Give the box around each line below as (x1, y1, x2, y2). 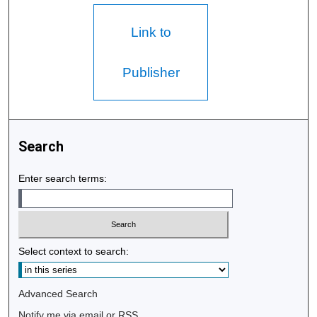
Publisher (122, 65, 180, 81)
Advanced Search (18, 287, 98, 299)
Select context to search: (18, 245, 129, 257)
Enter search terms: (18, 173, 108, 185)
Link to (130, 25, 171, 40)
